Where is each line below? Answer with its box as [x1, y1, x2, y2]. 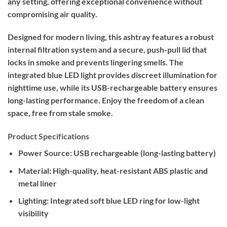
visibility [18, 208, 49, 218]
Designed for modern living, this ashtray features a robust [8, 32, 214, 42]
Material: [18, 165, 51, 175]
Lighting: [18, 196, 49, 206]
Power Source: [18, 148, 72, 158]
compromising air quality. [8, 9, 97, 19]
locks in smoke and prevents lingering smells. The [8, 57, 183, 67]
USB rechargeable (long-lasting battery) [71, 148, 216, 158]
